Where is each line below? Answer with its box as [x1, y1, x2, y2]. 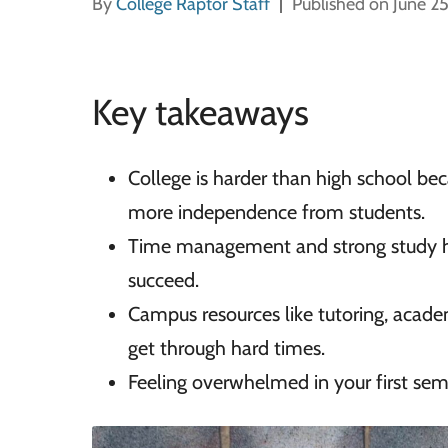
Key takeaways [92, 90, 309, 134]
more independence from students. [128, 200, 425, 224]
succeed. [128, 268, 199, 292]
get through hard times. [128, 336, 325, 360]
